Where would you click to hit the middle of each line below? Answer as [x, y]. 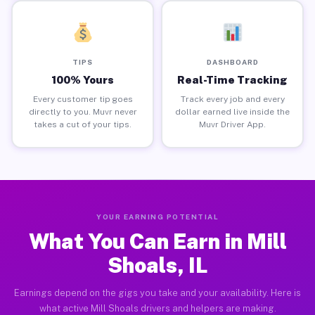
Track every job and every [232, 99]
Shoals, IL [157, 265]
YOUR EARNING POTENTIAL [157, 217]
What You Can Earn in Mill [157, 241]
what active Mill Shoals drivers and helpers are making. [157, 308]
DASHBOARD [232, 62]
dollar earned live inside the [232, 111]
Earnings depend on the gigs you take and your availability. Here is [157, 293]
